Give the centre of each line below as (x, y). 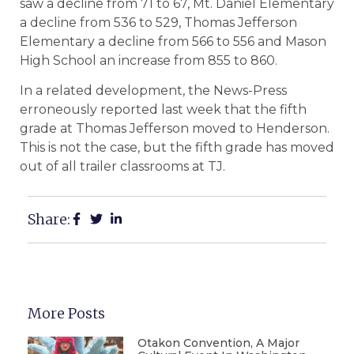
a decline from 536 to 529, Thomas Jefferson (158, 22)
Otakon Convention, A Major (218, 343)
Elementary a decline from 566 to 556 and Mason (173, 41)
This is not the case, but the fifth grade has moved (177, 148)
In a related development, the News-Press (153, 91)
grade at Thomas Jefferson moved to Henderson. (175, 129)
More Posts (66, 313)
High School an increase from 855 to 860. (149, 60)
